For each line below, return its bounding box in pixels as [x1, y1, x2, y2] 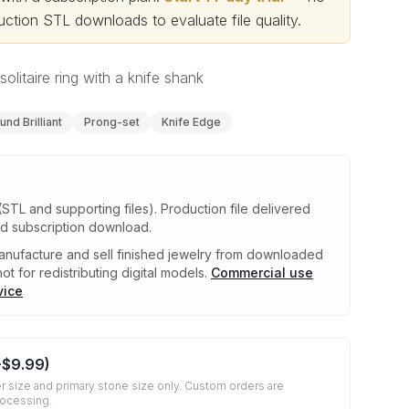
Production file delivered [161, 201, 310, 216]
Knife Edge [162, 115, 221, 129]
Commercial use [211, 265, 313, 280]
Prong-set [84, 115, 140, 129]
